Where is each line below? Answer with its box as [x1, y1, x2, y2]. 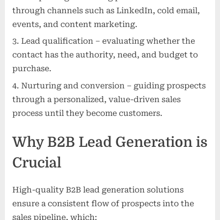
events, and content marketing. [12, 19, 137, 29]
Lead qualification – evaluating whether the [21, 36, 195, 46]
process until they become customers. [12, 108, 163, 118]
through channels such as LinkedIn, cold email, [12, 5, 200, 15]
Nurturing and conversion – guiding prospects [21, 81, 206, 90]
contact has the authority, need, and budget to [12, 50, 198, 60]
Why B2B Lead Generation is [12, 134, 208, 150]
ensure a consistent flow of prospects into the [12, 199, 194, 209]
